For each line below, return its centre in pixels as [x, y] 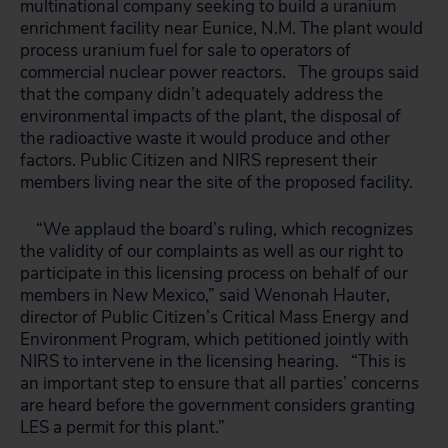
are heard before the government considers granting [217, 405]
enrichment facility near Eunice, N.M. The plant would [221, 28]
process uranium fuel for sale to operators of [185, 50]
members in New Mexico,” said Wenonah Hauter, [205, 295]
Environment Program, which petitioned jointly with [214, 339]
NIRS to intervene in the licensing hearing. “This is [213, 361]
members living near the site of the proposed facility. [216, 182]
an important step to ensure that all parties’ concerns [219, 383]
